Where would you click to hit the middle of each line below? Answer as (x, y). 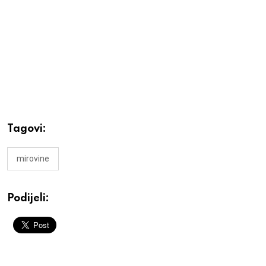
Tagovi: (27, 129)
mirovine (33, 158)
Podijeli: (28, 198)
